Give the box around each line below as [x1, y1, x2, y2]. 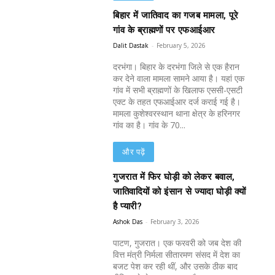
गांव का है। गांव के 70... [113, 119, 186, 131]
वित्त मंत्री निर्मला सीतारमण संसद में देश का [113, 249, 241, 261]
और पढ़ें [122, 147, 145, 157]
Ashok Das [113, 217, 143, 227]
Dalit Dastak [113, 41, 149, 50]
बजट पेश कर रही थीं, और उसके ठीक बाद [113, 260, 238, 273]
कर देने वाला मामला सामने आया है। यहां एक [113, 72, 245, 85]
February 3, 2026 [150, 217, 200, 227]
